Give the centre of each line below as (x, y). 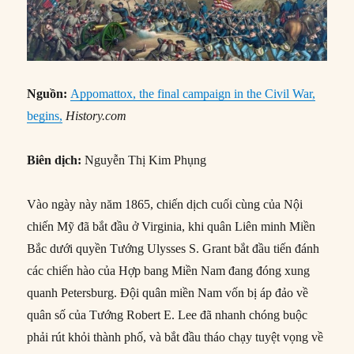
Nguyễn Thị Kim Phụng (144, 160)
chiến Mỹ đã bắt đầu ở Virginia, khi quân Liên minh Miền (171, 227)
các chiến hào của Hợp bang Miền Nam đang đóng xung (169, 271)
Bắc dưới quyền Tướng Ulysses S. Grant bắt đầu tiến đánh (173, 249)
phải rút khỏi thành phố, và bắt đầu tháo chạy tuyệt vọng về (175, 337)
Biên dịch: (55, 160)
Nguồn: (49, 94)
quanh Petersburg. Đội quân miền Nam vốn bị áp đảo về (168, 293)
